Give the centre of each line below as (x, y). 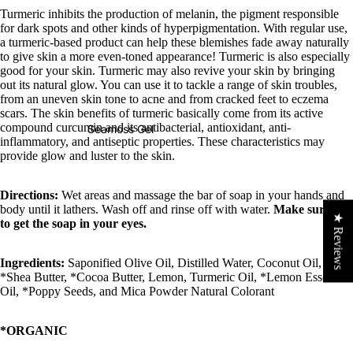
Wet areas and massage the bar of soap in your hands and (201, 195)
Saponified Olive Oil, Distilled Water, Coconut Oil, (193, 263)
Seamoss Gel (121, 129)
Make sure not (312, 209)
